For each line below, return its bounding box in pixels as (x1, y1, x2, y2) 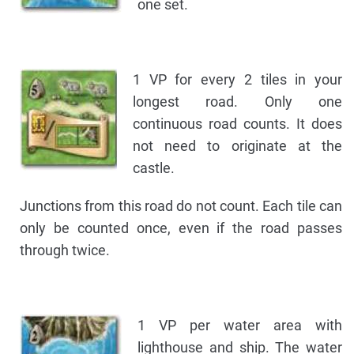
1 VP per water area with (137, 317, 342, 334)
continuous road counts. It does (133, 115, 342, 133)
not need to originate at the (133, 137, 342, 155)
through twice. (20, 242, 110, 259)
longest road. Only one (133, 93, 342, 111)
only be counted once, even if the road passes (20, 220, 342, 237)
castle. (133, 160, 175, 177)
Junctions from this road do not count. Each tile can (20, 198, 342, 215)
